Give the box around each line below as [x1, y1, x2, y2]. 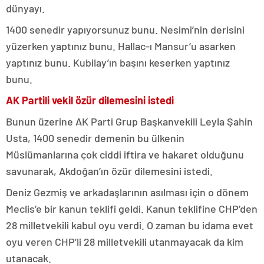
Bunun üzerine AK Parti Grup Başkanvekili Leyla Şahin [6, 115, 253, 128]
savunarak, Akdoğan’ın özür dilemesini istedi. [6, 164, 213, 178]
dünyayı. [6, 2, 45, 15]
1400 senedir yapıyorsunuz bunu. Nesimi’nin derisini [6, 23, 245, 37]
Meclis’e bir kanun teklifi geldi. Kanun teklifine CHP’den [6, 202, 258, 216]
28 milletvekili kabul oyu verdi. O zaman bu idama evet [6, 219, 253, 232]
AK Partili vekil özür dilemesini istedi [6, 94, 174, 107]
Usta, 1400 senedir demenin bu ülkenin [6, 131, 184, 145]
